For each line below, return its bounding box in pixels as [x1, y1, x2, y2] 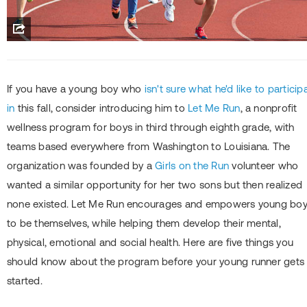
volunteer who [229, 160, 299, 172]
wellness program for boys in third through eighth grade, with [7, 121, 295, 134]
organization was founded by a [7, 160, 156, 172]
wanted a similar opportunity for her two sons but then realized [7, 179, 303, 191]
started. [7, 275, 42, 287]
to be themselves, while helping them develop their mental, [7, 217, 281, 230]
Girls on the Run [155, 160, 230, 172]
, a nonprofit [240, 102, 297, 114]
